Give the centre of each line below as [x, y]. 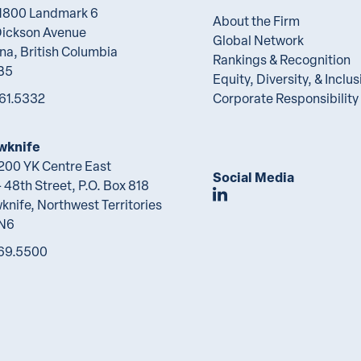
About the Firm [256, 21]
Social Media [253, 177]
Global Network [258, 40]
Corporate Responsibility [286, 98]
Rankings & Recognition [282, 60]
